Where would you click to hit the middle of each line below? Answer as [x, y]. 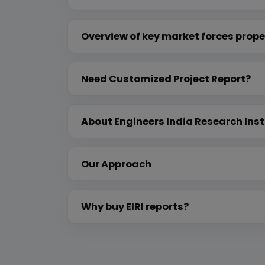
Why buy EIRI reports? [135, 206]
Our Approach [116, 164]
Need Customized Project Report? [166, 79]
